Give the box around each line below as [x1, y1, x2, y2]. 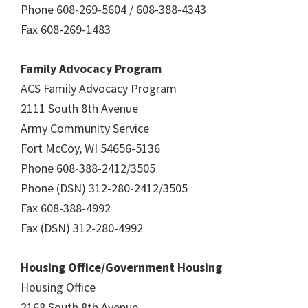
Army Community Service [21, 120, 149, 136]
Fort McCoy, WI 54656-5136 [21, 140, 160, 156]
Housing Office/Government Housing [21, 259, 222, 275]
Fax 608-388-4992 [21, 200, 111, 216]
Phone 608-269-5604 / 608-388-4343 [21, 1, 206, 17]
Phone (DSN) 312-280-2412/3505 [21, 180, 188, 196]
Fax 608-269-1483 [21, 21, 111, 37]
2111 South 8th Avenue [21, 100, 138, 116]
